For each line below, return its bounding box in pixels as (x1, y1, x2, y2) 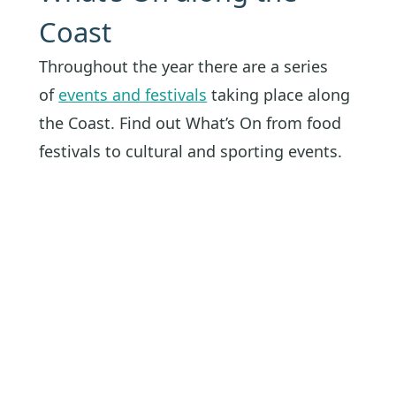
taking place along (207, 83, 351, 105)
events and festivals (58, 83, 208, 105)
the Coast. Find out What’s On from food (39, 111, 342, 133)
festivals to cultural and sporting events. (39, 140, 343, 162)
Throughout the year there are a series (39, 55, 329, 77)
